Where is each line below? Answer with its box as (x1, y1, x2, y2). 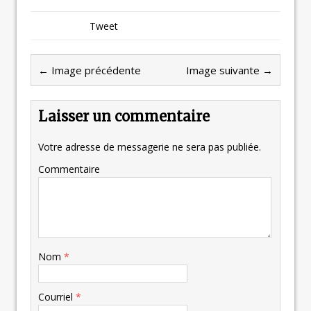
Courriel (38, 290, 76, 304)
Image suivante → (186, 63, 273, 78)
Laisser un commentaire (38, 108, 210, 126)
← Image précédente (38, 63, 141, 78)
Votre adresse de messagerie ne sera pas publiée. (38, 140, 261, 154)
